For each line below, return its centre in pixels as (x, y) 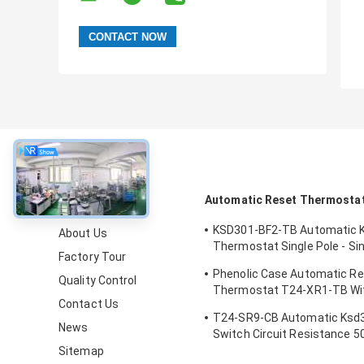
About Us (83, 234)
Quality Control (98, 281)
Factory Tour (93, 257)
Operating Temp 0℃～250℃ (286, 307)
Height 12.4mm (253, 263)
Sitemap (81, 351)
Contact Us (89, 304)
